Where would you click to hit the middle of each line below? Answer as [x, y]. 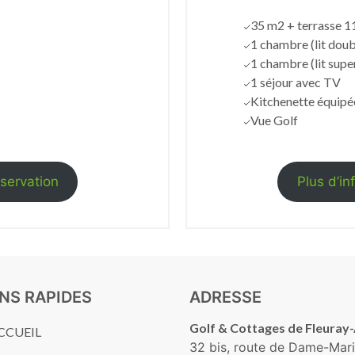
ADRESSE [225, 298]
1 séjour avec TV [295, 82]
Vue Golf [274, 120]
